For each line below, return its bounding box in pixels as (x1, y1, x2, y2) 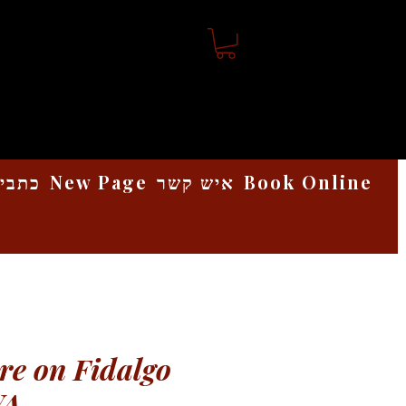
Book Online (244, 169, 372, 194)
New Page (50, 169, 148, 194)
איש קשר (157, 169, 235, 194)
